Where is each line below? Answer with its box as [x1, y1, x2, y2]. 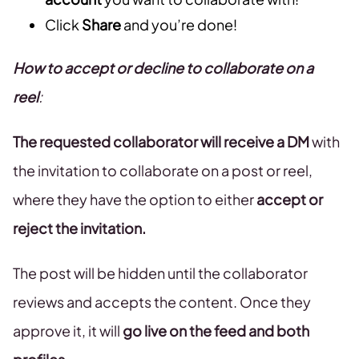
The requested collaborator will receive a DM [13, 132, 309, 151]
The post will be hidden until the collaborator [13, 264, 308, 283]
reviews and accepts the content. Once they [13, 292, 311, 312]
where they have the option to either [13, 190, 256, 209]
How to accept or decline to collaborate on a [13, 58, 313, 78]
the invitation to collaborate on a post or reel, [13, 161, 313, 180]
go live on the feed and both [123, 321, 309, 341]
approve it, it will [13, 321, 123, 341]
